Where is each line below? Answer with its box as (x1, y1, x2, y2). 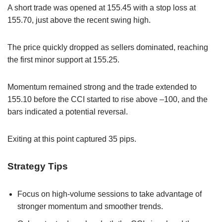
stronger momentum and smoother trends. (17, 202, 163, 211)
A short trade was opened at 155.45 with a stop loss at (7, 3, 196, 12)
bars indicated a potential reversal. (7, 107, 128, 116)
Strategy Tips (7, 161, 68, 171)
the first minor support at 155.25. (7, 55, 119, 64)
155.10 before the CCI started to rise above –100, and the (7, 95, 208, 104)
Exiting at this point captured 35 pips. (7, 134, 136, 143)
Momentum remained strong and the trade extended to (7, 82, 197, 91)
